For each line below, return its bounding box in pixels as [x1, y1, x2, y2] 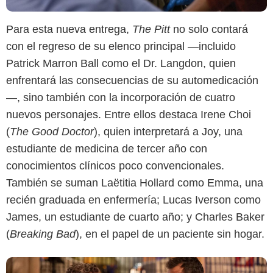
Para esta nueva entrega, [6, 23, 132, 35]
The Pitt [132, 23, 173, 35]
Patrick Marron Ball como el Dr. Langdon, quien [6, 57, 236, 69]
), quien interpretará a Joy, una [94, 125, 243, 138]
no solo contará [173, 23, 248, 35]
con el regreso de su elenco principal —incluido [6, 40, 236, 52]
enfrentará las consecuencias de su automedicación [6, 74, 258, 87]
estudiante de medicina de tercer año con [6, 142, 207, 155]
